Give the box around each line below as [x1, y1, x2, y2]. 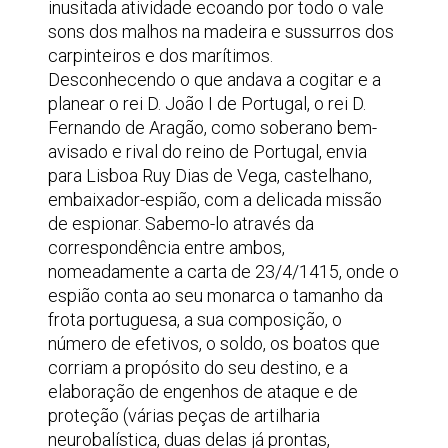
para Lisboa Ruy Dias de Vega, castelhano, [48, 165, 372, 186]
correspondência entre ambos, [48, 237, 285, 258]
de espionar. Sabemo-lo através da [48, 213, 314, 234]
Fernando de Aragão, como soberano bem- [48, 117, 377, 138]
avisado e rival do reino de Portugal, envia [48, 141, 367, 162]
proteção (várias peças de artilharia [48, 405, 320, 426]
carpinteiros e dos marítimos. [48, 45, 273, 66]
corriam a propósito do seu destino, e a [48, 357, 348, 378]
